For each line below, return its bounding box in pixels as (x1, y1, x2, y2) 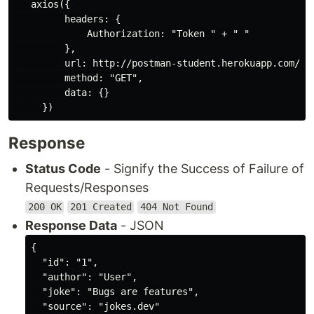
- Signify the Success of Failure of (101, 161, 304, 176)
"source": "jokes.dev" (31, 300, 160, 312)
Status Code (25, 161, 101, 176)
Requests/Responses (25, 179, 149, 195)
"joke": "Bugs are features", (31, 285, 199, 297)
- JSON (117, 217, 164, 233)
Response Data (25, 217, 117, 233)
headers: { (14, 13, 121, 25)
